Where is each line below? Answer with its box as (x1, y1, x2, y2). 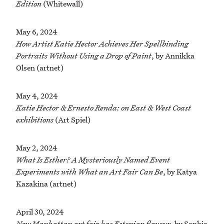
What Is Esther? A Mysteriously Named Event (16, 154, 170, 165)
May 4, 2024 (16, 90, 58, 101)
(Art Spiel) (53, 114, 90, 125)
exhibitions (16, 114, 53, 125)
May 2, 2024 (16, 142, 57, 153)
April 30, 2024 (16, 206, 64, 217)
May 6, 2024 (16, 26, 57, 37)
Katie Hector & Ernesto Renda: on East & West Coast (16, 102, 191, 113)
